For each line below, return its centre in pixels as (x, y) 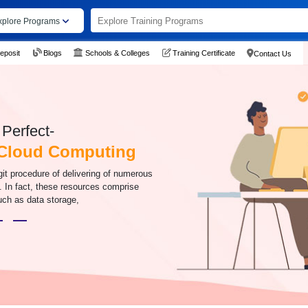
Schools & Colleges (117, 53)
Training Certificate (203, 53)
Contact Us (272, 53)
